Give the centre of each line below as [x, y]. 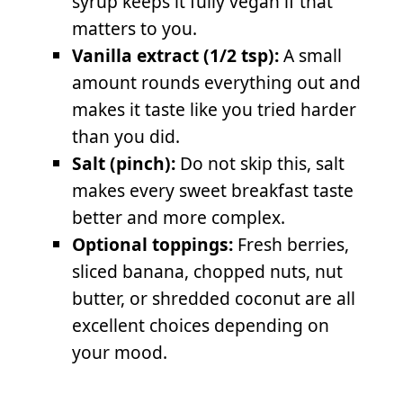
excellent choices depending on [201, 325]
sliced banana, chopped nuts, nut [207, 271]
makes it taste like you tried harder [214, 109]
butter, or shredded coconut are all [214, 298]
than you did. [126, 136]
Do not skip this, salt [260, 163]
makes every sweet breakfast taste [213, 190]
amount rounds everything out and [216, 82]
